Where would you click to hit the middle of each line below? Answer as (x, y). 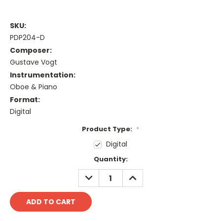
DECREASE (99, 174)
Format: (25, 100)
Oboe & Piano (34, 87)
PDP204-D (27, 38)
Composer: (31, 51)
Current (24, 159)
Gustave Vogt (34, 62)
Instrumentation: (43, 75)
